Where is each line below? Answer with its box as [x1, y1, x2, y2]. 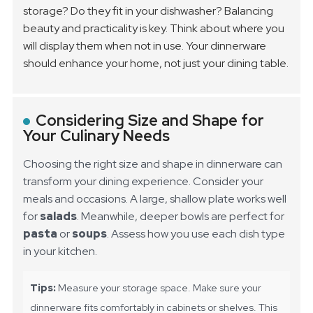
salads [40, 209, 78, 224]
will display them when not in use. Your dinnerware [23, 38, 267, 54]
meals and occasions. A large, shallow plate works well [23, 191, 287, 207]
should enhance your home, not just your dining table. [23, 56, 289, 71]
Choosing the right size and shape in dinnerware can [23, 156, 283, 172]
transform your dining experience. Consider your [23, 174, 264, 189]
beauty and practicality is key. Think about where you [23, 21, 285, 36]
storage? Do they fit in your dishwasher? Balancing [23, 3, 274, 19]
